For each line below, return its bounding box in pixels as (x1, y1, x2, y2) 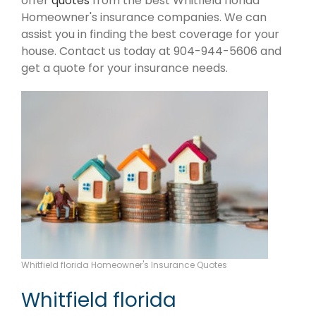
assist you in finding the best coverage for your (21, 25, 279, 42)
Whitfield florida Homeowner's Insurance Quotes (21, 258, 227, 271)
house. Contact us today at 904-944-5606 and (21, 42, 281, 59)
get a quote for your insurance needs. (21, 59, 228, 76)
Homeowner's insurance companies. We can (21, 8, 267, 25)
